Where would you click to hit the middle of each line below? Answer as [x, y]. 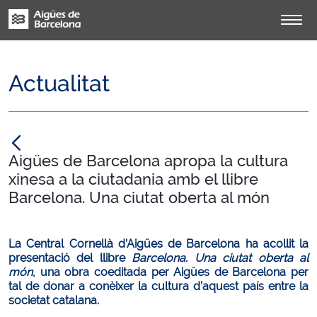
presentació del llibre [70, 258]
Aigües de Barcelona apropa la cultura [148, 161]
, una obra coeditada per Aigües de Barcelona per [171, 272]
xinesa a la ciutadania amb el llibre [133, 179]
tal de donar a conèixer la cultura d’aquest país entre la [158, 286]
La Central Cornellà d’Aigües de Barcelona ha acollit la [158, 244]
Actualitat [59, 83]
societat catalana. [54, 300]
